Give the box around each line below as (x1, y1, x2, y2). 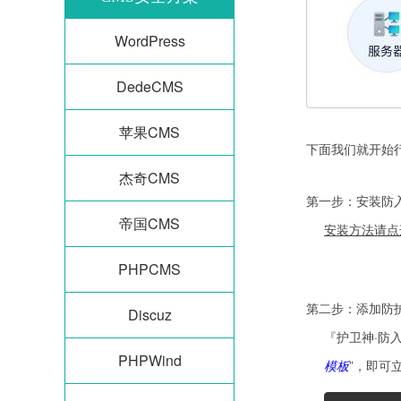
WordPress (114, 30, 185, 51)
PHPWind (117, 350, 182, 371)
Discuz (127, 304, 172, 325)
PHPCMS (118, 259, 181, 279)
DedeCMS (115, 76, 183, 97)
